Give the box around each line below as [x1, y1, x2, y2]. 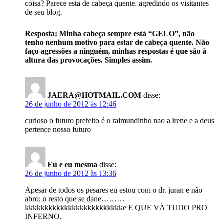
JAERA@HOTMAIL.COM [47, 91, 142, 99]
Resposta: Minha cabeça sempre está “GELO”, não [25, 29, 195, 38]
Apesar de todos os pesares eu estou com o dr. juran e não [25, 186, 203, 194]
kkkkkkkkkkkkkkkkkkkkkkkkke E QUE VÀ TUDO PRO [25, 203, 208, 212]
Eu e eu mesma [47, 160, 98, 169]
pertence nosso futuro [25, 125, 91, 133]
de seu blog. [25, 8, 63, 16]
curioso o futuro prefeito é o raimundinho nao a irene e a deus [25, 116, 215, 125]
